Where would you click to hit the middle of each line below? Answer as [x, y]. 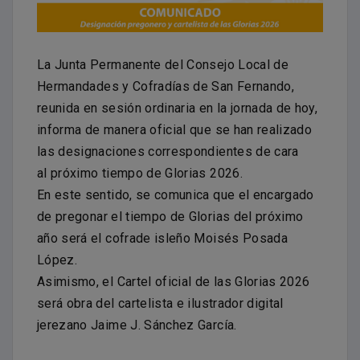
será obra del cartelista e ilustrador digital [160, 304]
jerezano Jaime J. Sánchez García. [137, 325]
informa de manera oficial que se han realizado [175, 130]
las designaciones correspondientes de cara [168, 152]
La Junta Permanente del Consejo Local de [163, 65]
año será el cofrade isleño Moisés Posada [163, 239]
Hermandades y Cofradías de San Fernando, [166, 87]
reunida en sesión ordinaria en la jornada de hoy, [178, 108]
